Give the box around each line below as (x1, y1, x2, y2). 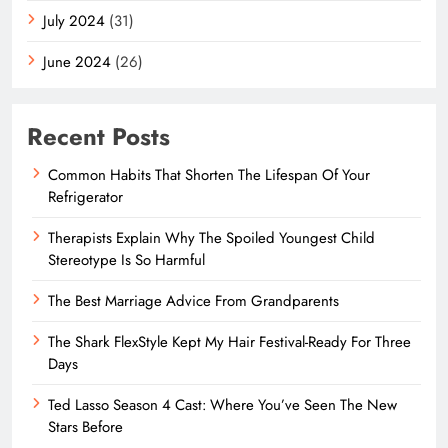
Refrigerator (48, 185, 123, 208)
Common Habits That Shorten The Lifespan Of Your (48, 163, 370, 186)
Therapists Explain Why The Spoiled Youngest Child (48, 226, 375, 249)
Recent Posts (27, 118, 170, 154)
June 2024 (43, 50, 111, 73)
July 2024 (43, 9, 105, 32)
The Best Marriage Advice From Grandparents (48, 289, 339, 312)
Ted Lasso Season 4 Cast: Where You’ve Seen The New (48, 393, 397, 416)
